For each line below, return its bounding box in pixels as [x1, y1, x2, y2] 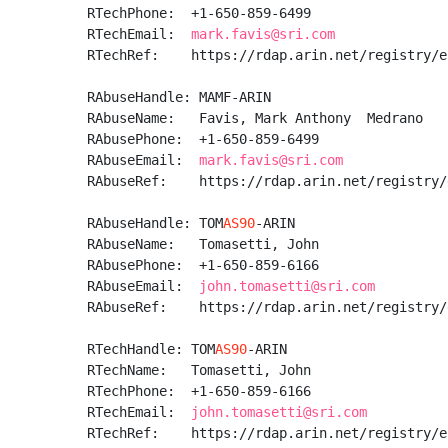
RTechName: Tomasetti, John [87, 362, 319, 378]
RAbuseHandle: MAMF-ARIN [87, 89, 271, 105]
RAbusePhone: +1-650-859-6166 [87, 257, 327, 273]
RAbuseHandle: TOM [87, 215, 223, 231]
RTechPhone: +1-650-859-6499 [87, 5, 319, 21]
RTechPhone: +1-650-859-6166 [87, 383, 319, 399]
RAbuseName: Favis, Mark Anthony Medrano [87, 110, 423, 126]
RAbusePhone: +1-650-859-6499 [87, 131, 327, 147]
